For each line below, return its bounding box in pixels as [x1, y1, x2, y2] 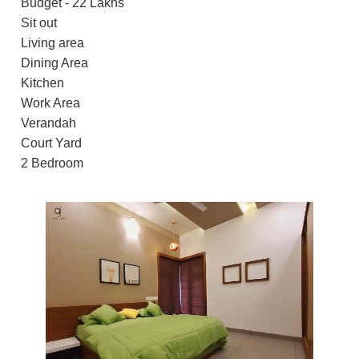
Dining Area [21, 55, 88, 70]
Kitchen [21, 75, 64, 90]
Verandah [21, 115, 76, 130]
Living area [21, 35, 84, 50]
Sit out [21, 15, 57, 30]
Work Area [21, 95, 80, 110]
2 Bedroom [21, 155, 83, 170]
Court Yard [21, 135, 82, 150]
